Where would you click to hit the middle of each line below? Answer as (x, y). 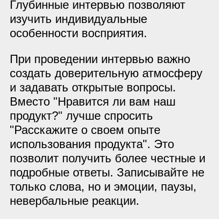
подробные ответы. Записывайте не (107, 172)
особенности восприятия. (78, 33)
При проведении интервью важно (100, 59)
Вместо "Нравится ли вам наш (93, 101)
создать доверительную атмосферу (106, 73)
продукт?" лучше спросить (81, 116)
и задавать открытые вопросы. (93, 87)
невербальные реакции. (75, 201)
